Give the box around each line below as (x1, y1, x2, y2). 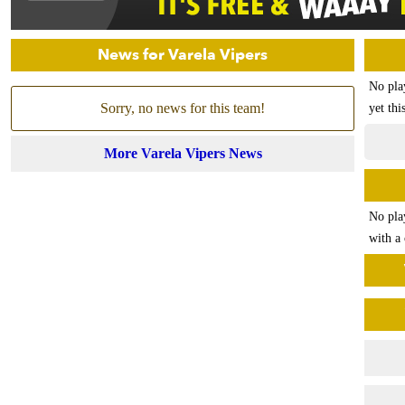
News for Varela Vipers (98, 44, 268, 65)
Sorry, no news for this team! (100, 100, 265, 116)
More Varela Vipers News (103, 146, 262, 161)
